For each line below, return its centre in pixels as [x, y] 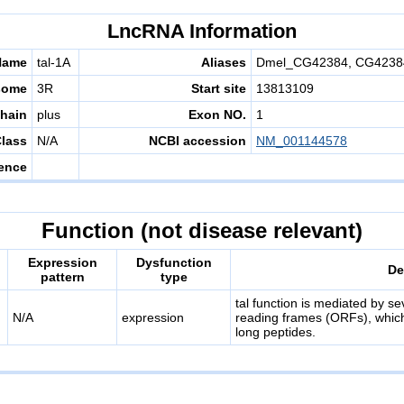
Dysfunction [174, 262]
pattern [62, 277]
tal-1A [54, 62]
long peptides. [275, 332]
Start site [219, 88]
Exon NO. [217, 115]
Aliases [224, 62]
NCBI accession [197, 141]
